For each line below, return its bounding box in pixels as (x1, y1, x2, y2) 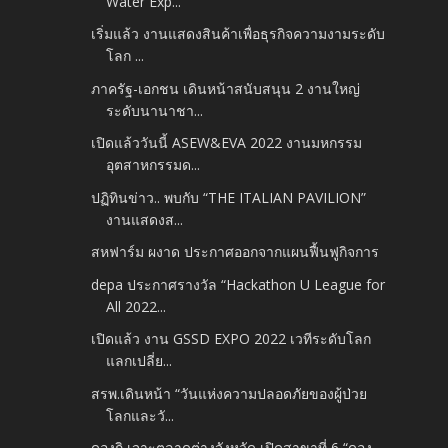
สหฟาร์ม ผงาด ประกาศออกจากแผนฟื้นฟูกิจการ (91, 242, 380, 262)
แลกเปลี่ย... (106, 351, 173, 371)
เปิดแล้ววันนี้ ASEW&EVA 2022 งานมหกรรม (91, 133, 363, 153)
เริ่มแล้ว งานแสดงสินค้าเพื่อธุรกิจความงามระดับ (91, 24, 386, 44)
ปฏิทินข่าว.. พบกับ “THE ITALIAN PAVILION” (91, 187, 367, 207)
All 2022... (106, 296, 167, 316)
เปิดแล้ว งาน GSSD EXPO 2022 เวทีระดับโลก (91, 329, 372, 349)
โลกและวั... (106, 405, 175, 425)
